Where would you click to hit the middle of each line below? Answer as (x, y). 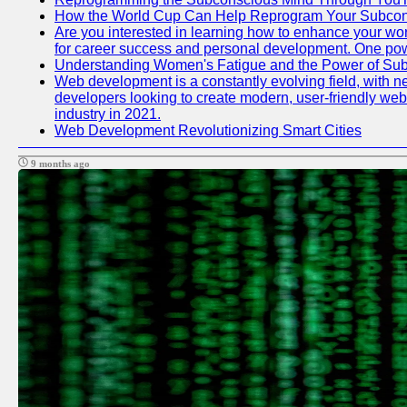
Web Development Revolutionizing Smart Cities (208, 130)
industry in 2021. (108, 114)
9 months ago (59, 164)
